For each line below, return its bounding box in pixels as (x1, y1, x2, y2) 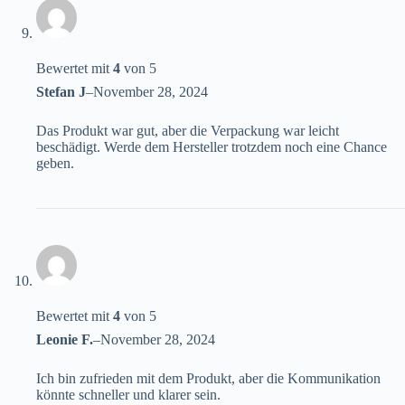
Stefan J (36, 84, 86, 100)
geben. (36, 155, 74, 172)
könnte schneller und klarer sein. (36, 387, 221, 403)
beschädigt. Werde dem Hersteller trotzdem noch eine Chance (36, 139, 387, 155)
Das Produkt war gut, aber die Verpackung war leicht (36, 123, 339, 139)
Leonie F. (36, 332, 93, 348)
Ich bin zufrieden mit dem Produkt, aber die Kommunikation (36, 371, 381, 387)
